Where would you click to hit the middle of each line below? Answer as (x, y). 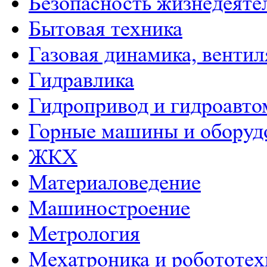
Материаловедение (115, 183)
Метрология (84, 234)
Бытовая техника (105, 29)
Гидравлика (81, 80)
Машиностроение (109, 209)
